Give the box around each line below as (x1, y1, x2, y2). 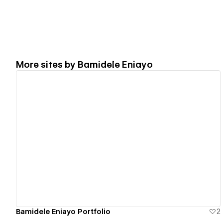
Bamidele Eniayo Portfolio (16, 207, 111, 216)
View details (90, 134, 138, 143)
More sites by (16, 59, 78, 70)
